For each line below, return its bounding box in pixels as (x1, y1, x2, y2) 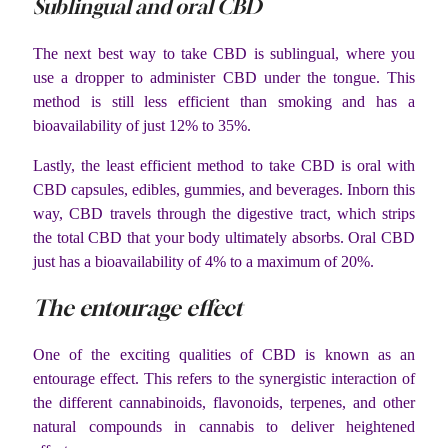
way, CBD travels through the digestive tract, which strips (33, 204, 415, 222)
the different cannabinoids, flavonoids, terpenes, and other (33, 394, 415, 412)
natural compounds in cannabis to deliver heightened (33, 418, 415, 436)
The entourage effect (33, 294, 243, 321)
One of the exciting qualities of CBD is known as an (33, 346, 415, 364)
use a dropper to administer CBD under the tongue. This (33, 68, 415, 86)
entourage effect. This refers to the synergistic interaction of (33, 370, 415, 388)
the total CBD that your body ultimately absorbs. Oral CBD (33, 228, 415, 246)
